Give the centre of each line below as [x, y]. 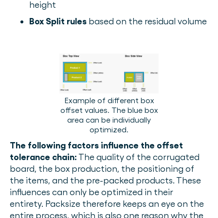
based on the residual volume [147, 21]
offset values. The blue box [109, 110]
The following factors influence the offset [96, 145]
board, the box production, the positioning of [102, 169]
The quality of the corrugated [138, 157]
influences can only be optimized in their [91, 192]
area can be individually [109, 120]
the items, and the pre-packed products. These [105, 180]
